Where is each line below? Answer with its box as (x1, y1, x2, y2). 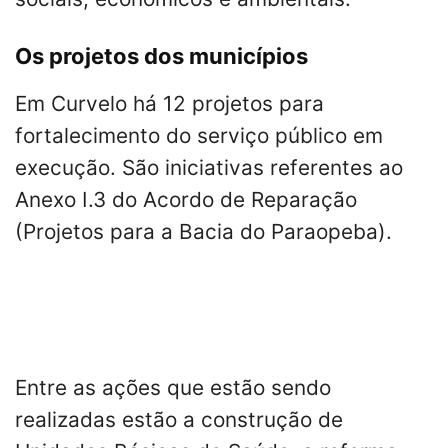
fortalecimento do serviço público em (15, 123, 383, 149)
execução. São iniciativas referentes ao (15, 155, 403, 181)
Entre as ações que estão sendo (15, 375, 331, 401)
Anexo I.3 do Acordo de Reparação (15, 187, 357, 213)
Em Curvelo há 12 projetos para (15, 91, 324, 117)
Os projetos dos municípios (15, 43, 308, 70)
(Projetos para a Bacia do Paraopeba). (15, 219, 392, 245)
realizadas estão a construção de (15, 407, 343, 433)
